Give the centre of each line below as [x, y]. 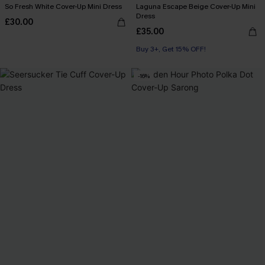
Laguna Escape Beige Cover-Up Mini [196, 7]
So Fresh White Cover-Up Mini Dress [63, 7]
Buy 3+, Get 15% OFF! [171, 49]
